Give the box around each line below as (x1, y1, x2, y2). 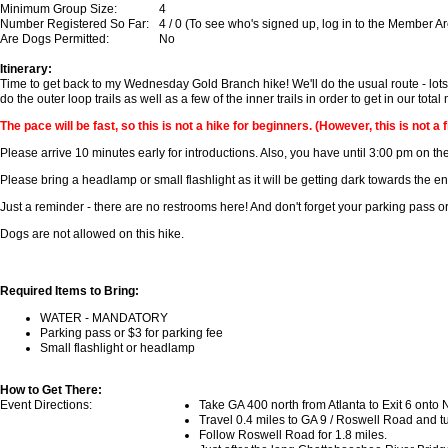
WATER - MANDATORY (40, 311, 168, 326)
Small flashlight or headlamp (40, 341, 195, 356)
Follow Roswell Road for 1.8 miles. (199, 428, 387, 443)
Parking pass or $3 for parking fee (40, 326, 223, 341)
